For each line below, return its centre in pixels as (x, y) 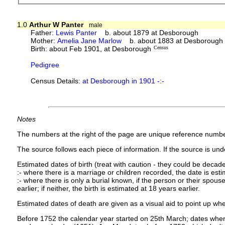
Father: (43, 32)
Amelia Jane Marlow (90, 40)
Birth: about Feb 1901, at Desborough (91, 48)
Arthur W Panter (56, 24)
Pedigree (45, 65)
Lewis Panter (77, 32)
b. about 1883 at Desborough (173, 40)
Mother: (44, 40)
